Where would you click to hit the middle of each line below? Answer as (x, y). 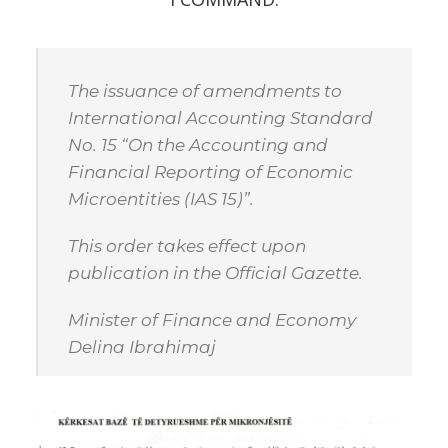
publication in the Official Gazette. (215, 272)
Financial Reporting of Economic (210, 171)
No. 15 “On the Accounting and (198, 144)
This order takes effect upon (187, 245)
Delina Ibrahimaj (142, 346)
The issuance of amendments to (205, 90)
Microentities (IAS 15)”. (161, 198)
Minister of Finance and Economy (212, 319)
